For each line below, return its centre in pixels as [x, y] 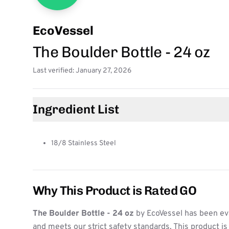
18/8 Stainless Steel [84, 143]
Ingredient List [76, 109]
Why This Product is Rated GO [115, 190]
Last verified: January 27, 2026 [82, 71]
